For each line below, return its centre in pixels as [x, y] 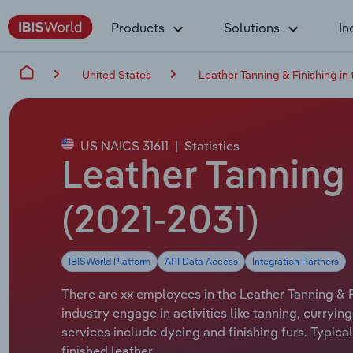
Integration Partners [295, 261]
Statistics [212, 145]
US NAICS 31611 [123, 145]
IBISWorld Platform [110, 261]
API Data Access [201, 261]
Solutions [252, 28]
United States [117, 74]
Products [138, 28]
